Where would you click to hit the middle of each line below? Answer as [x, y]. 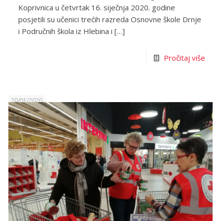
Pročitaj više [184, 58]
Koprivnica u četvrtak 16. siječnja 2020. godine [97, 8]
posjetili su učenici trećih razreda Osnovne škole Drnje [110, 19]
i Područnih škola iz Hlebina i [66, 31]
